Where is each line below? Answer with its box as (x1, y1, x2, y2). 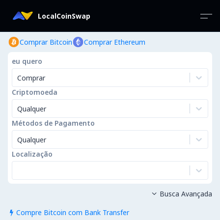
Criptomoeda (12, 87, 57, 97)
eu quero (12, 56, 42, 66)
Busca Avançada (159, 189, 212, 198)
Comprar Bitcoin (20, 37, 72, 47)
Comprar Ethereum (84, 37, 145, 47)
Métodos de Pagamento (12, 118, 95, 128)
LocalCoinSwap (38, 11, 90, 21)
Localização (12, 149, 53, 159)
